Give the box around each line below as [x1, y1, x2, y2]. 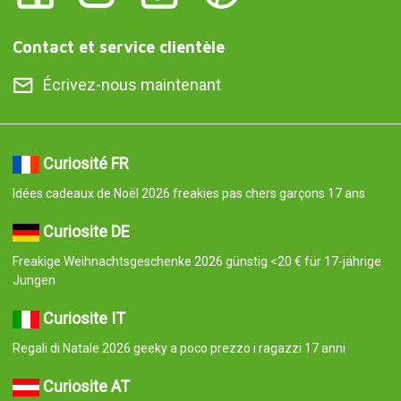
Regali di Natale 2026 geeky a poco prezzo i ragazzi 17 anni [12, 341, 346, 356]
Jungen [12, 273, 55, 288]
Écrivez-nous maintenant [42, 75, 221, 95]
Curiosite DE [42, 222, 130, 242]
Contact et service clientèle [12, 38, 225, 57]
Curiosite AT [42, 377, 130, 397]
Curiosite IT [42, 309, 125, 328]
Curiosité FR [42, 154, 129, 174]
